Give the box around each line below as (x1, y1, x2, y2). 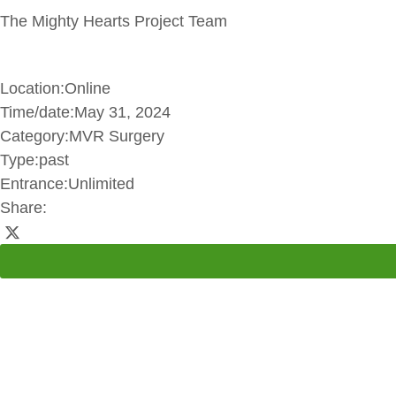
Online (65, 79, 110, 97)
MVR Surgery (69, 126, 164, 145)
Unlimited (68, 174, 134, 193)
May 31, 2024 (74, 103, 171, 121)
